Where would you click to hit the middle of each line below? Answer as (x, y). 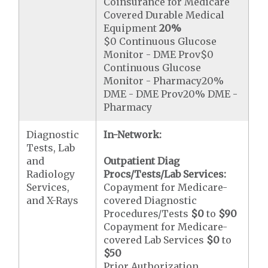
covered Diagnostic (150, 200)
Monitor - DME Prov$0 (159, 54)
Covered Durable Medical (164, 15)
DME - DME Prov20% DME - (171, 94)
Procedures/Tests (147, 214)
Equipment (132, 28)
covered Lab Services (155, 240)
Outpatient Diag (142, 161)
